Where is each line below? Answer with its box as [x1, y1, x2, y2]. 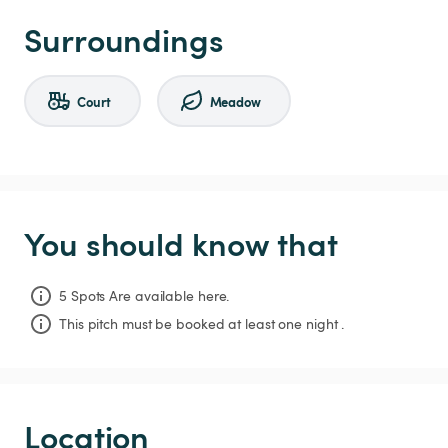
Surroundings [24, 16, 224, 62]
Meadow [209, 91, 261, 111]
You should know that [24, 220, 338, 266]
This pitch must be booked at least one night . [59, 313, 345, 333]
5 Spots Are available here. [59, 285, 230, 305]
